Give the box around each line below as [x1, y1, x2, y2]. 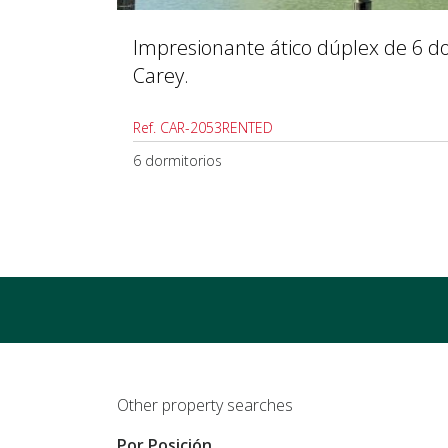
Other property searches [117, 393, 293, 416]
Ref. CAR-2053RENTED [133, 117, 273, 137]
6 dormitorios [133, 150, 222, 170]
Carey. [133, 61, 189, 89]
